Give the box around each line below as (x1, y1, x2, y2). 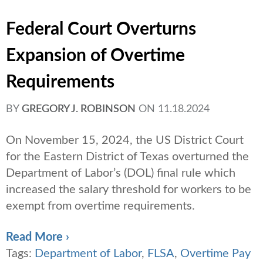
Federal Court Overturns (6, 21, 196, 39)
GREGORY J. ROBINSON (22, 104, 136, 115)
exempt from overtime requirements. (6, 200, 195, 213)
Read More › (6, 231, 69, 244)
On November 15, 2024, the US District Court (6, 134, 244, 147)
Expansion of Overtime (6, 47, 185, 65)
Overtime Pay (180, 248, 251, 260)
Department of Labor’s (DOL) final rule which (6, 167, 235, 180)
